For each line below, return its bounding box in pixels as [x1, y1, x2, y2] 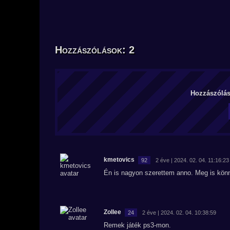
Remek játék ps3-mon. [104, 221, 171, 229]
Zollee [104, 208, 121, 216]
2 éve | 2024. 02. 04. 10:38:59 [142, 209, 216, 216]
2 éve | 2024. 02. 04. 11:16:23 [156, 157, 229, 163]
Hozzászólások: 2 [55, 44, 135, 55]
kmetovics [104, 156, 135, 163]
